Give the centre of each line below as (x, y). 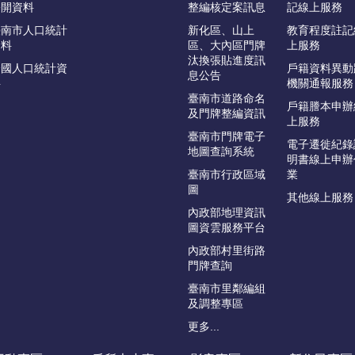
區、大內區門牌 (227, 46)
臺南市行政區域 (227, 175)
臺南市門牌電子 (227, 137)
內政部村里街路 (227, 251)
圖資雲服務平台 (227, 228)
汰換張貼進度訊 (227, 61)
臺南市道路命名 (227, 99)
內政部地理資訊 (227, 213)
